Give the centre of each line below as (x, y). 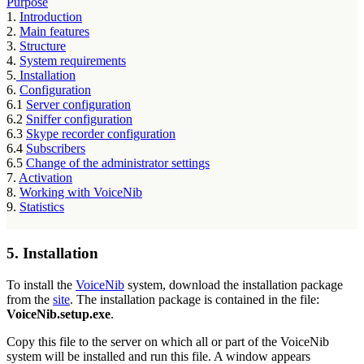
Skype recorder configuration (101, 134)
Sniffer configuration (79, 119)
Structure (43, 46)
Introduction (51, 17)
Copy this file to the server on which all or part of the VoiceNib (168, 341)
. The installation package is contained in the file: (195, 299)
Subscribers (56, 149)
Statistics (42, 207)
